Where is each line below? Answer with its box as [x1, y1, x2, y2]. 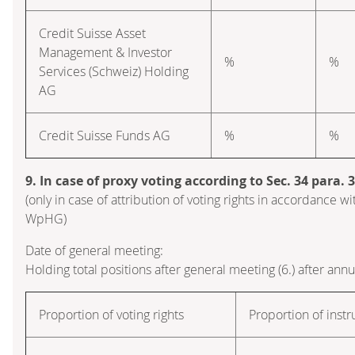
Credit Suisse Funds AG [39, 126, 170, 144]
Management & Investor [39, 43, 172, 61]
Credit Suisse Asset [39, 24, 146, 42]
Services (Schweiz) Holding [39, 62, 189, 80]
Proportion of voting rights [39, 305, 184, 323]
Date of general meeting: [25, 241, 163, 259]
